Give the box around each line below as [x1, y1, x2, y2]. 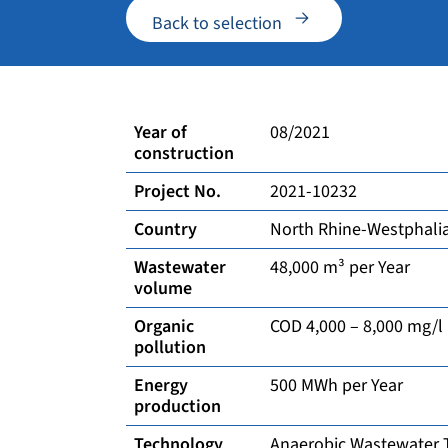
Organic [134, 314, 194, 339]
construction [134, 141, 234, 166]
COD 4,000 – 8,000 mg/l [270, 314, 443, 339]
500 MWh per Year [270, 373, 403, 398]
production [134, 394, 221, 419]
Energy [134, 373, 188, 398]
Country [134, 217, 197, 242]
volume [134, 276, 192, 301]
